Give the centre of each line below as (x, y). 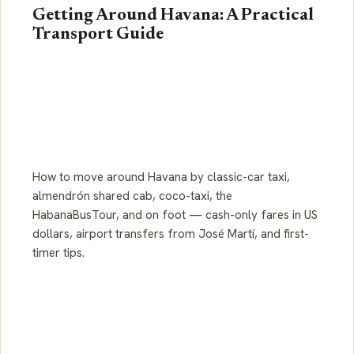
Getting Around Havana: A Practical (173, 16)
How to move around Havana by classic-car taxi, (161, 177)
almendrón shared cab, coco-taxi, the (132, 196)
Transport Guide (98, 35)
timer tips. (58, 253)
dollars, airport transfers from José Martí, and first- (171, 234)
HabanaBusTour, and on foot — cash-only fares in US (175, 215)
